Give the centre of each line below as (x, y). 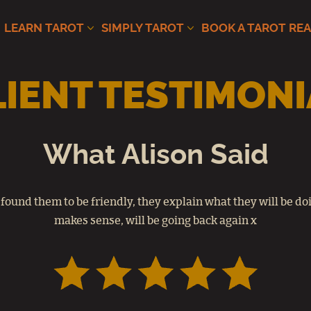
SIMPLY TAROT (143, 28)
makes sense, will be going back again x (155, 221)
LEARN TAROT (44, 28)
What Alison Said (155, 155)
